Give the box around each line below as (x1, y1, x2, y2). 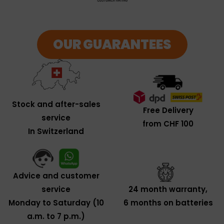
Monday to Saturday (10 (8, 197, 104, 208)
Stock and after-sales (11, 98, 100, 109)
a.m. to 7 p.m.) (27, 210, 85, 221)
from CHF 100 (142, 118, 193, 129)
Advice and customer (12, 170, 99, 181)
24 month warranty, (128, 184, 207, 194)
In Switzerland (28, 125, 84, 136)
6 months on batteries (123, 197, 213, 208)
